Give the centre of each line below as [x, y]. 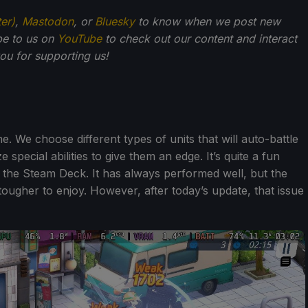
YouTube [79, 38]
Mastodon [48, 21]
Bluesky [115, 21]
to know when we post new [208, 21]
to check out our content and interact [199, 38]
